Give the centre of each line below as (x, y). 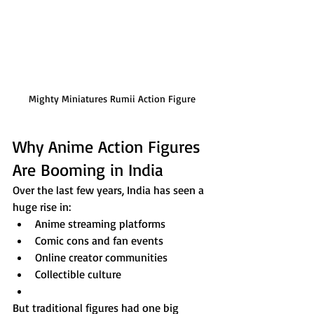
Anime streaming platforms (100, 224)
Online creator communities (101, 258)
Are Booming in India (88, 170)
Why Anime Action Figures (109, 147)
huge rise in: (42, 207)
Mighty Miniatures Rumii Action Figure (112, 99)
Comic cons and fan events (99, 241)
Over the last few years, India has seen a (110, 190)
